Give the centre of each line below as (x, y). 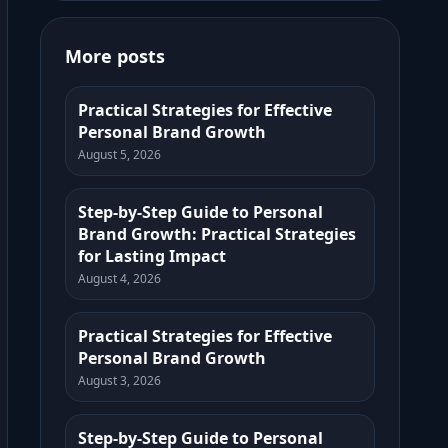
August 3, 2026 (119, 380)
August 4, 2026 (119, 278)
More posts (115, 56)
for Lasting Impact (152, 256)
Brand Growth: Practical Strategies (217, 234)
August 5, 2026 (119, 154)
